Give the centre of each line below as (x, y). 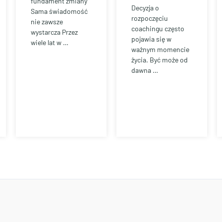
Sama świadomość (59, 11)
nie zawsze (47, 22)
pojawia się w (151, 39)
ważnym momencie (160, 50)
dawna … (145, 70)
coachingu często (158, 29)
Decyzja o (145, 8)
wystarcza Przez (54, 32)
